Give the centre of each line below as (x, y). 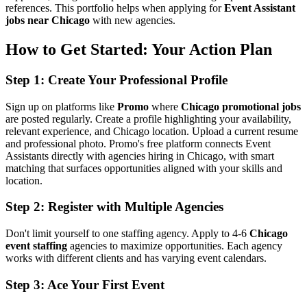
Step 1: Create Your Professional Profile (116, 79)
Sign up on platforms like (61, 106)
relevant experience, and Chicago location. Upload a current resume (152, 131)
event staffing (36, 246)
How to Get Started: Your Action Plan (139, 50)
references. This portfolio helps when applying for (115, 8)
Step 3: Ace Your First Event (85, 284)
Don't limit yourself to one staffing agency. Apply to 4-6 (127, 234)
